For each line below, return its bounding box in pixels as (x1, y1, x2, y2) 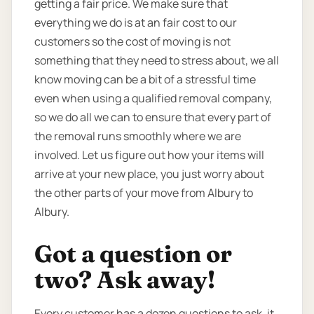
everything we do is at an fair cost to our (34, 14, 237, 30)
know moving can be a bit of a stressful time (34, 71, 256, 87)
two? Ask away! (34, 265, 215, 295)
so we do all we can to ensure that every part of (34, 109, 271, 125)
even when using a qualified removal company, (34, 90, 272, 106)
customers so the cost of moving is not (34, 33, 231, 49)
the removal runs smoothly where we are (34, 128, 241, 144)
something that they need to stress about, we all (34, 52, 279, 68)
